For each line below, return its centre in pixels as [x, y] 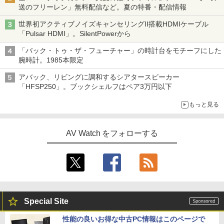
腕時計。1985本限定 [51, 60]
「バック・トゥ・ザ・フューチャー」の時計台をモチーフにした [120, 50]
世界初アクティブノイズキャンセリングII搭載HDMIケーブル [113, 24]
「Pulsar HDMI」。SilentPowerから [75, 33]
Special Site [46, 201]
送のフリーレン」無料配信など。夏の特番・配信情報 [102, 7]
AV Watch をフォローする [112, 133]
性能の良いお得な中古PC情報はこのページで [134, 219]
